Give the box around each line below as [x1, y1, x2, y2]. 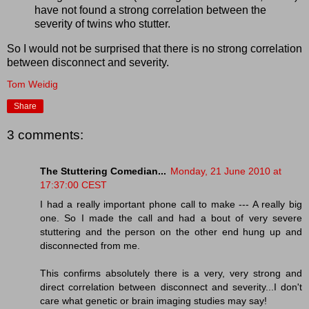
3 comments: [7, 128, 83, 143]
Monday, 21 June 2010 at [170, 165, 281, 177]
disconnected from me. [40, 239, 140, 251]
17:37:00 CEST [40, 179, 107, 190]
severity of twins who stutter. [34, 17, 170, 30]
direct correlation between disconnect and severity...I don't [40, 281, 302, 292]
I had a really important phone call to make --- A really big [40, 198, 302, 210]
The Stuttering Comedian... [40, 165, 166, 177]
